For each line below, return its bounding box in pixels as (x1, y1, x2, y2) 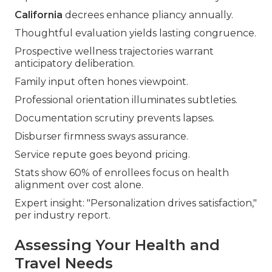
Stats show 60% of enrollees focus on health (15, 167, 229, 179)
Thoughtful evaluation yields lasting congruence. (15, 27, 256, 39)
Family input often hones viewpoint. (15, 76, 188, 88)
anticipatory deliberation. (15, 58, 135, 70)
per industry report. (15, 209, 110, 222)
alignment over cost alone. (15, 179, 143, 191)
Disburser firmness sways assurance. (15, 131, 188, 143)
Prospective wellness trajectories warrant (15, 46, 214, 58)
